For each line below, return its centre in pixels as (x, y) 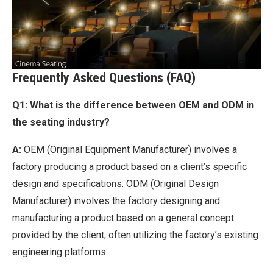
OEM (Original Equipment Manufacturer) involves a (129, 150)
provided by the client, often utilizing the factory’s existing (135, 235)
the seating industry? (61, 122)
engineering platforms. (60, 252)
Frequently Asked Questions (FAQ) (104, 78)
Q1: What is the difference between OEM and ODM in (133, 105)
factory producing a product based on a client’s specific (129, 167)
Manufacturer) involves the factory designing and (116, 201)
